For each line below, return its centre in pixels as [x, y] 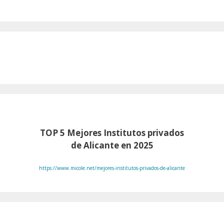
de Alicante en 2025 [112, 145]
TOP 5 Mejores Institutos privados [112, 133]
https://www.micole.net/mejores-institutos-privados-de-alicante [112, 168]
